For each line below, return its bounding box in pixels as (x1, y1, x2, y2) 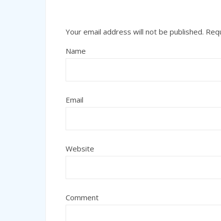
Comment (66, 192, 99, 203)
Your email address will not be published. (66, 27, 204, 37)
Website (66, 144, 94, 154)
